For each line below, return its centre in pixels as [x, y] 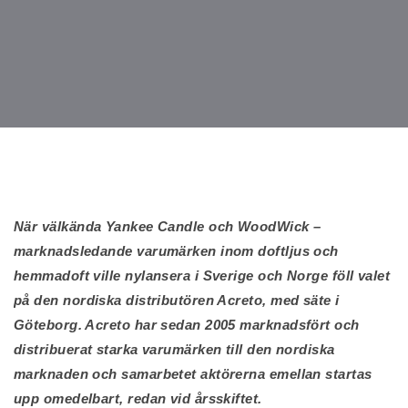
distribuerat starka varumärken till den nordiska [174, 349]
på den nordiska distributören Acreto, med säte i [177, 300]
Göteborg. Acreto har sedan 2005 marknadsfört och [187, 325]
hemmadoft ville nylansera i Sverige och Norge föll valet [202, 275]
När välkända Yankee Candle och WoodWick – [168, 226]
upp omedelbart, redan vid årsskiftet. [138, 398]
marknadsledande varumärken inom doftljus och [176, 251]
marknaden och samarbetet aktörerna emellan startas [193, 374]
